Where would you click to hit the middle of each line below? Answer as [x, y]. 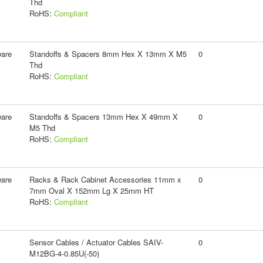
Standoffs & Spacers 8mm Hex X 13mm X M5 [108, 53]
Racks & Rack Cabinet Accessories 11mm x [105, 179]
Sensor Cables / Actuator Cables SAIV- [96, 242]
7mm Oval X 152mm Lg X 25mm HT [91, 190]
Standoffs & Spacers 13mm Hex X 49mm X [103, 116]
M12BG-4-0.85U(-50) [64, 253]
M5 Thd [42, 127]
